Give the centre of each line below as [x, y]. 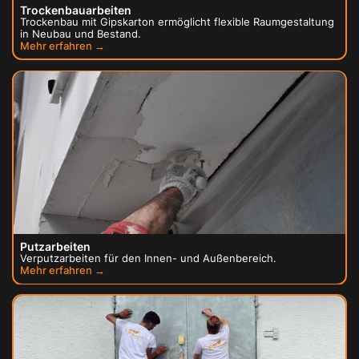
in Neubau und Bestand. [81, 34]
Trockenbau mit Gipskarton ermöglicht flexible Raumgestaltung [177, 22]
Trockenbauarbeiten [76, 10]
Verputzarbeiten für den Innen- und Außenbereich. [149, 258]
